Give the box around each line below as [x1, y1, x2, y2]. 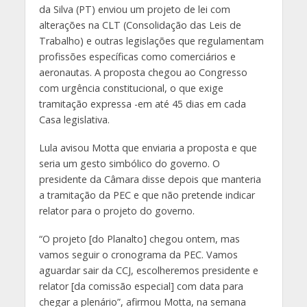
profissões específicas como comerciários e [38, 50, 236, 64]
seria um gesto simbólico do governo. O [38, 157, 220, 171]
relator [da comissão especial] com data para [38, 280, 243, 293]
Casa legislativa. [38, 113, 110, 127]
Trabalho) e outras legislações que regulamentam [38, 34, 264, 48]
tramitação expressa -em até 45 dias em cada [38, 97, 246, 111]
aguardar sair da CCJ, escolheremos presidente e [38, 264, 258, 278]
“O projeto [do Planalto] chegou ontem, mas [38, 232, 240, 246]
